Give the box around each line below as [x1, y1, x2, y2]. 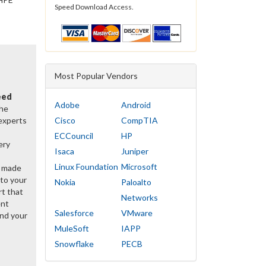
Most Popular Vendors [55, 71, 138, 81]
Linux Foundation [55, 161, 118, 172]
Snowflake [55, 239, 94, 249]
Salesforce [55, 208, 94, 218]
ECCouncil [55, 131, 93, 141]
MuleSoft [55, 223, 89, 234]
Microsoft [121, 161, 157, 172]
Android [121, 100, 151, 110]
